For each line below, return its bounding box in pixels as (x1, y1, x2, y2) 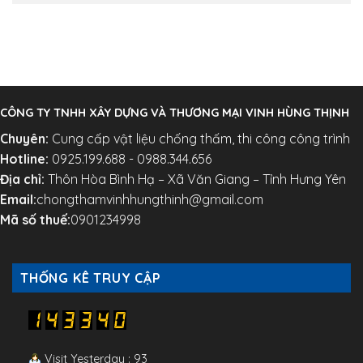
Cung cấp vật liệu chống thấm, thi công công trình (49, 130, 350, 147)
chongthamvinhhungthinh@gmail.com (36, 191, 263, 208)
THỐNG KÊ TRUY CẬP (20, 270, 161, 287)
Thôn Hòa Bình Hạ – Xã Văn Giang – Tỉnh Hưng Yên (45, 171, 346, 188)
